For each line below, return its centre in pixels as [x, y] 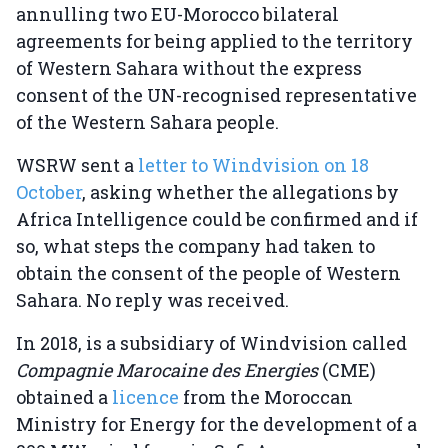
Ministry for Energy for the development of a [216, 424]
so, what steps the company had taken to [195, 246]
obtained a [64, 397]
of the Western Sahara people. [147, 122]
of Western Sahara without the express [189, 68]
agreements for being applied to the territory [214, 41]
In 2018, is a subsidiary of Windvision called [211, 343]
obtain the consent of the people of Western [208, 273]
